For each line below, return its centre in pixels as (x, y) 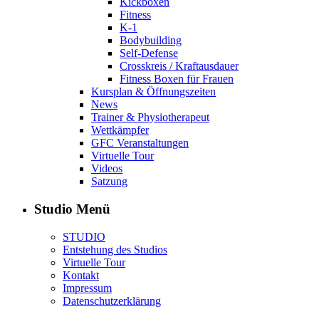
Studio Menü (72, 209)
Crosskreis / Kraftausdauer (179, 66)
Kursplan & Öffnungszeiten (153, 92)
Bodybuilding (151, 41)
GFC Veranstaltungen (140, 143)
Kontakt (81, 275)
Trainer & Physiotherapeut (150, 117)
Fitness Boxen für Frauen (177, 79)
